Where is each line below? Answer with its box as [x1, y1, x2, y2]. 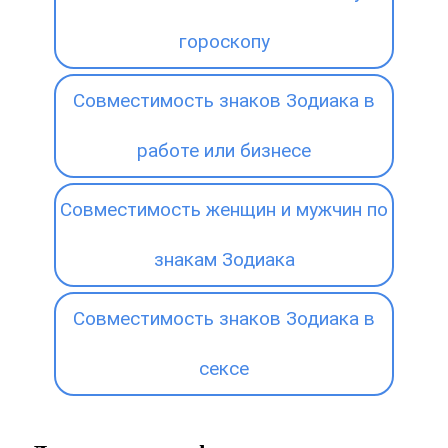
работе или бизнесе [137, 138, 311, 162]
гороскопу [178, 29, 270, 53]
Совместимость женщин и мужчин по [60, 197, 388, 221]
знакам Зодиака [153, 247, 295, 271]
